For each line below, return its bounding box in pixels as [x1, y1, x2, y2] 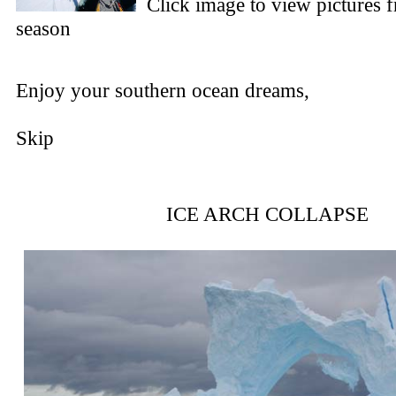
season [16, 17, 71, 40]
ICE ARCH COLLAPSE [165, 202, 369, 225]
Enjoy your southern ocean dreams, [16, 79, 309, 102]
